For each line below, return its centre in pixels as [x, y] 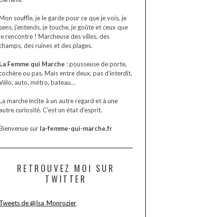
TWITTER [66, 178]
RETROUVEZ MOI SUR [66, 168]
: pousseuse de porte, [96, 64]
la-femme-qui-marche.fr [76, 128]
